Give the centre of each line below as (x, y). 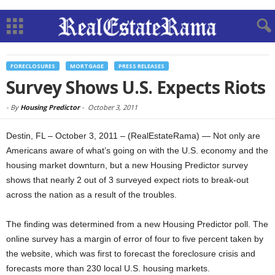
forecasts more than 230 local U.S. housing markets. (108, 268)
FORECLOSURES (33, 66)
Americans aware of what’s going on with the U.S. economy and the (137, 150)
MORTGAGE (87, 66)
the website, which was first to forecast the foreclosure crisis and (131, 254)
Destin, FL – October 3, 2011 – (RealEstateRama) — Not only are (133, 136)
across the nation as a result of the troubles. (91, 195)
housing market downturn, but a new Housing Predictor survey (127, 165)
